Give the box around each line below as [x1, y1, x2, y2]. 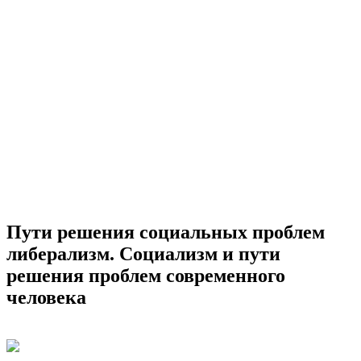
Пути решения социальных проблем [6, 221, 325, 243]
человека [6, 286, 86, 308]
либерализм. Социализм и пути [6, 243, 280, 264]
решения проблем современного [6, 264, 285, 286]
